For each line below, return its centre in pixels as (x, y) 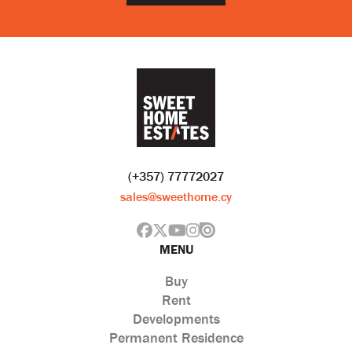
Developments (176, 319)
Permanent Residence (176, 338)
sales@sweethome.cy (176, 197)
